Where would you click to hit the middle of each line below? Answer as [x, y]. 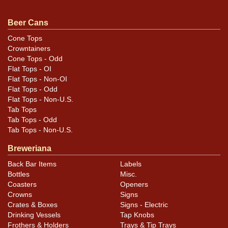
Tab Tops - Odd [32, 120]
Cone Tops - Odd [35, 59]
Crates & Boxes [33, 205]
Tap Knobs [137, 215]
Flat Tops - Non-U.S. [40, 99]
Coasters [22, 185]
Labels [131, 164]
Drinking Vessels [34, 215]
